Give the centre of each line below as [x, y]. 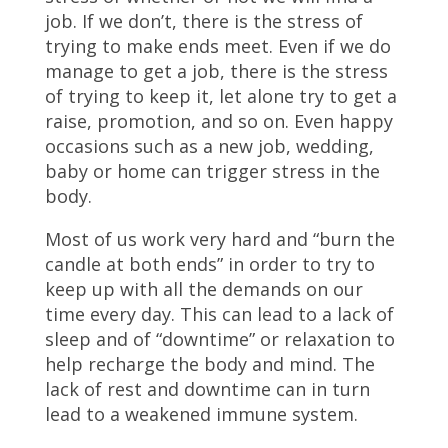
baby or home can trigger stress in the [212, 171]
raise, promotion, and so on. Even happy [218, 121]
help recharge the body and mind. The [209, 364]
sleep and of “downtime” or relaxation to [219, 339]
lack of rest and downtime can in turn [207, 389]
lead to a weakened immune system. [201, 414]
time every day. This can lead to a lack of [219, 314]
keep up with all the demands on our [203, 289]
